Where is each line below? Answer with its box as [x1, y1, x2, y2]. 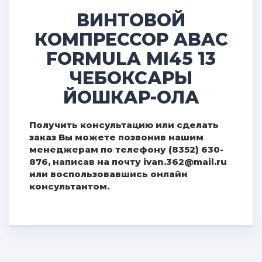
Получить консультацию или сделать [29, 119, 219, 130]
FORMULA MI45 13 [46, 48, 216, 70]
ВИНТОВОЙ [77, 9, 185, 31]
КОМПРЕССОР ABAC [34, 29, 228, 50]
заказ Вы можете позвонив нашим [29, 132, 204, 143]
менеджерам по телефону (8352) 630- [29, 144, 223, 155]
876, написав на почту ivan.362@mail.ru [29, 156, 227, 167]
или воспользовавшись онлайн [29, 168, 188, 180]
